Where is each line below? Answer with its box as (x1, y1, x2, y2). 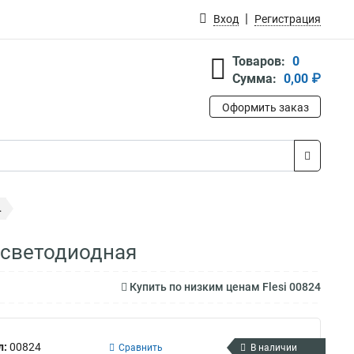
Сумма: (232, 71, 277, 86)
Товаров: (232, 54, 285, 69)
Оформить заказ (221, 101, 309, 114)
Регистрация (254, 13, 321, 25)
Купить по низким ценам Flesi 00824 (127, 281, 321, 293)
